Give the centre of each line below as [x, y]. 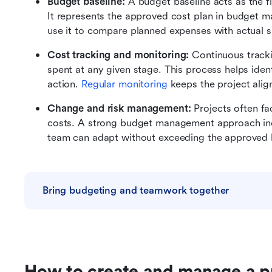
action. [64, 84]
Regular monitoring [124, 84]
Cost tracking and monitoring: [120, 55]
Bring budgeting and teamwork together [136, 190]
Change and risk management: [121, 108]
